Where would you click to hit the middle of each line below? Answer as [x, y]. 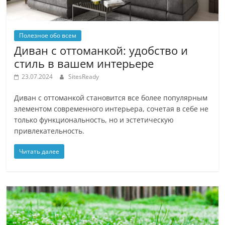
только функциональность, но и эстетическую [94, 120]
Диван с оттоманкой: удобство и [101, 50]
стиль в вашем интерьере [84, 64]
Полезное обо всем [48, 36]
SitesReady [84, 77]
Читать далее [39, 152]
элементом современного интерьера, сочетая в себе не [111, 109]
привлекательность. [49, 131]
